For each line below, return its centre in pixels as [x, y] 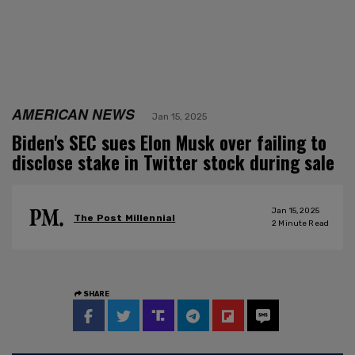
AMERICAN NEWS [73, 113]
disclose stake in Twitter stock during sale [173, 162]
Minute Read [303, 223]
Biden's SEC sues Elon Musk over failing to [169, 142]
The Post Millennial [125, 218]
